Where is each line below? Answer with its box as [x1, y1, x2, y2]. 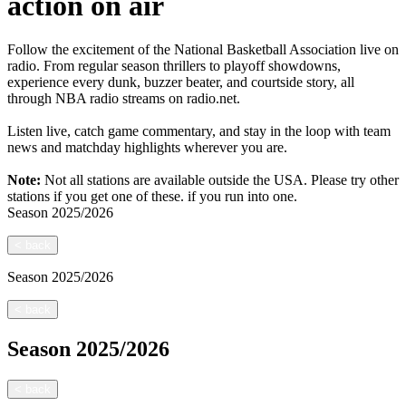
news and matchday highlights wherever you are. [7, 140, 287, 156]
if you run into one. [188, 188, 297, 205]
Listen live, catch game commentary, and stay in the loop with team [7, 123, 391, 140]
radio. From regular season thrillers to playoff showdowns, [7, 58, 341, 74]
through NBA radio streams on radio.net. [7, 91, 240, 107]
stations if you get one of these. [7, 188, 184, 205]
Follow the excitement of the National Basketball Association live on [7, 42, 399, 58]
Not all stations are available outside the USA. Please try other [41, 172, 399, 188]
